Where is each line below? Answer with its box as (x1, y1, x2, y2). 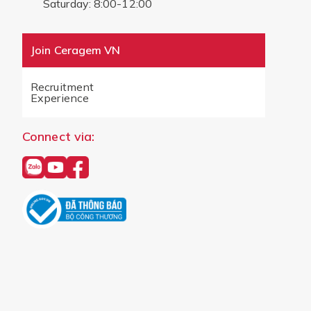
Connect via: (22, 128, 95, 144)
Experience (31, 90, 89, 105)
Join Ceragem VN (31, 42, 121, 57)
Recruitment (31, 79, 94, 94)
